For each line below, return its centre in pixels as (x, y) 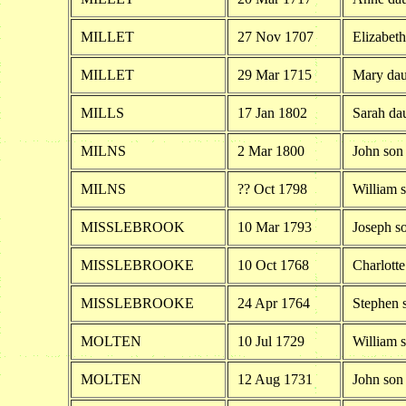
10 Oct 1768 (273, 265)
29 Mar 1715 (274, 74)
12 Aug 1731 (275, 379)
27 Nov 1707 (275, 36)
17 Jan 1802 (272, 112)
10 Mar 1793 (274, 227)
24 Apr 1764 (273, 303)
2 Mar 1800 (271, 150)
